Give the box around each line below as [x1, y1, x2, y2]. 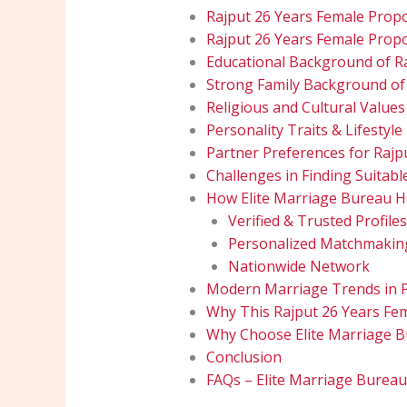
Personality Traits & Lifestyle [205, 120, 402, 141]
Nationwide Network [227, 256, 370, 277]
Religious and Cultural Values [205, 97, 405, 118]
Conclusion [205, 347, 282, 368]
